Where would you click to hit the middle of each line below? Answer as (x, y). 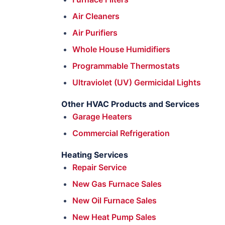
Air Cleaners (96, 16)
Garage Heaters (102, 117)
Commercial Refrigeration (121, 133)
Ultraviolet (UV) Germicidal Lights (137, 82)
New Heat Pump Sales (114, 217)
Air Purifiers (95, 33)
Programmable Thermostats (126, 66)
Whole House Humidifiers (121, 49)
